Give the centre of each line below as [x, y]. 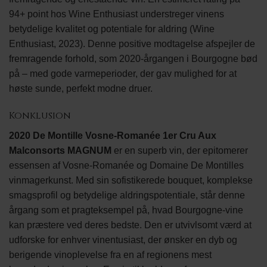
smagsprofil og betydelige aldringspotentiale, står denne [127, 195]
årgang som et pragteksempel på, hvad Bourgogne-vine [126, 210]
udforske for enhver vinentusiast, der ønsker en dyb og [123, 240]
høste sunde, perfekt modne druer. [81, 89]
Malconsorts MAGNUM [60, 151]
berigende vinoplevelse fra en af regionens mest [110, 255]
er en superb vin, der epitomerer [180, 151]
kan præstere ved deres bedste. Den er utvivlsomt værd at [130, 225]
